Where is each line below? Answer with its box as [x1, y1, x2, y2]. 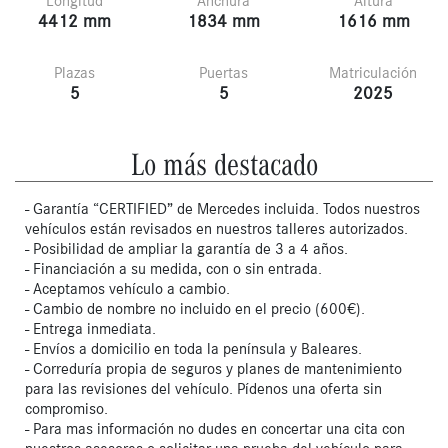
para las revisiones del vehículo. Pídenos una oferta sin [24, 379, 382, 398]
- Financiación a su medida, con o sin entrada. [24, 259, 322, 278]
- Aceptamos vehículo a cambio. [24, 279, 230, 298]
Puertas [199, 62, 249, 82]
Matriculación [329, 62, 418, 82]
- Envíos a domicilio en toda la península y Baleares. [24, 339, 362, 358]
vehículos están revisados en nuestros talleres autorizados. [24, 219, 408, 238]
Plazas [54, 62, 96, 82]
